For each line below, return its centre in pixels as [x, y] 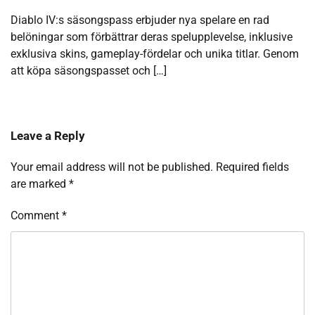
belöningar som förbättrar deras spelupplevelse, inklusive [152, 37]
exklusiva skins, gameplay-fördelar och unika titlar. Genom [155, 54]
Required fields [252, 167]
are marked [40, 184]
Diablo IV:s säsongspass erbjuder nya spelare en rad [140, 20]
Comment [36, 216]
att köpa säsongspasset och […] [89, 71]
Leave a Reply [48, 136]
